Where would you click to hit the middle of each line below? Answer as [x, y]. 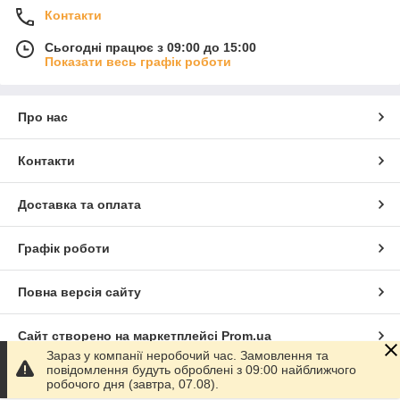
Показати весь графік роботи [138, 61]
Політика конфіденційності [103, 379]
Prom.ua [246, 335]
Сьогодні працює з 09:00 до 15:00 [150, 47]
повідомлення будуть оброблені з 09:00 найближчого [201, 370]
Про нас [43, 117]
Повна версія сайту [79, 292]
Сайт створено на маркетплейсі [120, 335]
